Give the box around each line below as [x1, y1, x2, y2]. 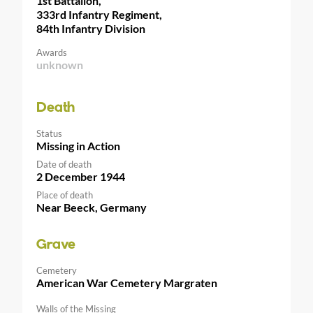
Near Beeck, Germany [36, 201, 147, 214]
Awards [36, 47, 67, 58]
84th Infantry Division [36, 22, 145, 35]
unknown [36, 58, 83, 71]
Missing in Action [36, 139, 120, 152]
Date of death [36, 159, 92, 170]
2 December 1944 [36, 170, 125, 183]
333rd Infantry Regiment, [36, 8, 162, 21]
